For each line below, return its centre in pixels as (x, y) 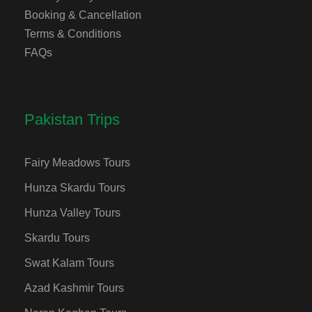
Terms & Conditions (73, 34)
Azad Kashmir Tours (74, 288)
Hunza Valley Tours (72, 213)
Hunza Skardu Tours (75, 188)
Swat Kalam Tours (69, 263)
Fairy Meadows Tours (77, 163)
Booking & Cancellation (83, 15)
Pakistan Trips (72, 120)
